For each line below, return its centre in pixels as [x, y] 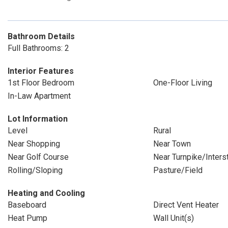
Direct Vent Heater [186, 205]
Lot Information [38, 119]
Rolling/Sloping [35, 170]
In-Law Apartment [39, 96]
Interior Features [41, 71]
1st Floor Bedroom [41, 83]
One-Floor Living [182, 83]
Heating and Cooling [46, 193]
